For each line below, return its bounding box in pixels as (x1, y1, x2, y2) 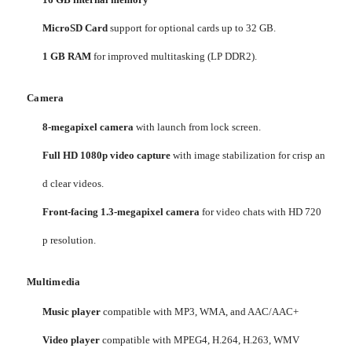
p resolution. (42, 234, 96, 247)
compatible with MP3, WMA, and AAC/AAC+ (101, 305, 299, 317)
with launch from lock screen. (134, 121, 261, 134)
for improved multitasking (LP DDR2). (91, 50, 257, 63)
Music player (42, 305, 101, 317)
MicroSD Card (42, 22, 108, 35)
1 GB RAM (42, 50, 91, 63)
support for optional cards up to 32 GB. (108, 22, 276, 35)
